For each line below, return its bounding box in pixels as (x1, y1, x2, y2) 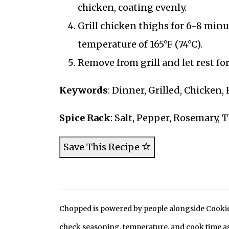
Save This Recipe (63, 141, 142, 153)
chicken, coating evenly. (77, 1, 187, 13)
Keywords (59, 84, 108, 96)
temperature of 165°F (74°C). (77, 38, 202, 50)
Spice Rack (59, 111, 110, 124)
